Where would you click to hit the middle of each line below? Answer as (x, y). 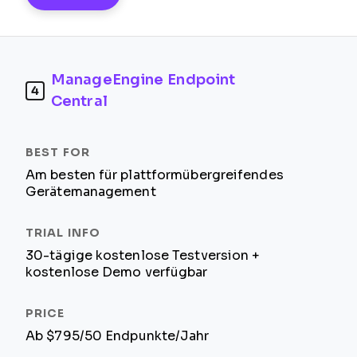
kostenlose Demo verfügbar (117, 272)
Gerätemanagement (91, 192)
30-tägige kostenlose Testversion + (143, 255)
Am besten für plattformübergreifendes (155, 175)
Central (79, 101)
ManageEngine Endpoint (143, 80)
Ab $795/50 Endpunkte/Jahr (118, 336)
